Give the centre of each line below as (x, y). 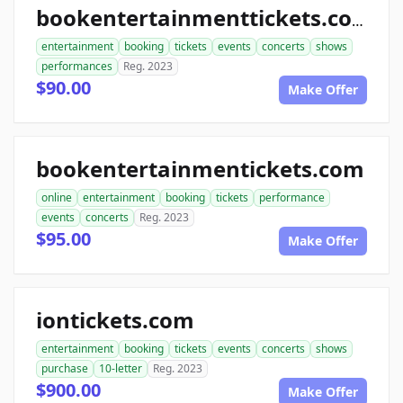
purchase (65, 368)
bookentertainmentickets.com (200, 169)
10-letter (121, 368)
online (57, 197)
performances (77, 66)
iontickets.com (115, 320)
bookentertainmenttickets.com (358, 21)
